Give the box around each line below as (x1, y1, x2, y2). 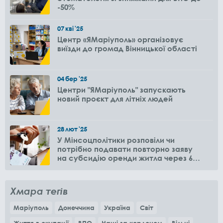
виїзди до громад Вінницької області (57, 44, 197, 53)
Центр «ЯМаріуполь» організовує (57, 35, 183, 44)
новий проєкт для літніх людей (57, 94, 173, 103)
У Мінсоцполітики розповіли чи (57, 135, 175, 144)
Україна (104, 204, 130, 212)
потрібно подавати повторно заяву (57, 144, 193, 153)
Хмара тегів (10, 185, 68, 197)
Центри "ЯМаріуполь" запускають (57, 85, 186, 94)
